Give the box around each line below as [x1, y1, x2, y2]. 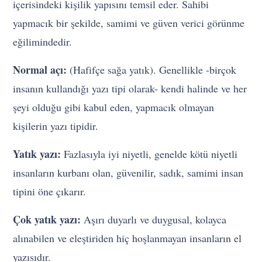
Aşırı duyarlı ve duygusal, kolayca [84, 212, 227, 227]
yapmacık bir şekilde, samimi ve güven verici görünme [13, 16, 245, 30]
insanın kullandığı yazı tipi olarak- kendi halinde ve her [13, 81, 247, 96]
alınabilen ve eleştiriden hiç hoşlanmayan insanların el [13, 231, 242, 246]
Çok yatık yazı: [13, 212, 84, 227]
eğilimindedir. [13, 35, 73, 49]
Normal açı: [13, 62, 67, 78]
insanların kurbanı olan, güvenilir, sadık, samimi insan [13, 166, 244, 180]
